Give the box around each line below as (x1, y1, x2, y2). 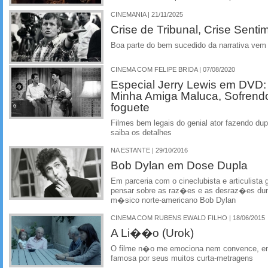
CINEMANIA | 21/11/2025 (111, 11, 183, 18)
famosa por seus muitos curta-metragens (111, 254, 253, 263)
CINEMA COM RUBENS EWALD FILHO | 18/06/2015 (111, 214, 265, 221)
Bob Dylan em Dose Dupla (111, 158, 248, 172)
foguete (111, 100, 150, 114)
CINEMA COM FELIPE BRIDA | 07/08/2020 (111, 66, 235, 73)
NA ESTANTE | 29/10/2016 (111, 146, 188, 154)
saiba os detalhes (111, 129, 172, 137)
